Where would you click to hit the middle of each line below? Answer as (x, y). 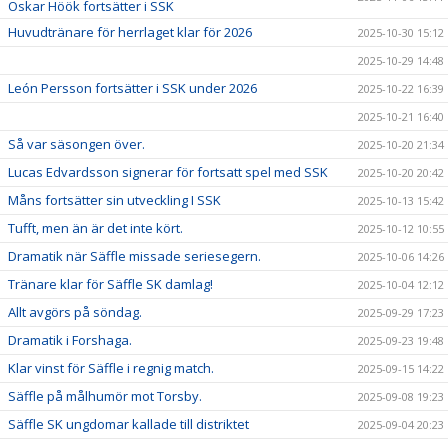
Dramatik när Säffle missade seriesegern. (134, 256)
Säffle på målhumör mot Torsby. (105, 396)
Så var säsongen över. (76, 144)
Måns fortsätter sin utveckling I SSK (114, 200)
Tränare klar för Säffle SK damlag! (110, 284)
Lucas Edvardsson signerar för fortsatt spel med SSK (168, 172)
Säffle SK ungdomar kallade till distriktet (128, 424)
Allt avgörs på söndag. (75, 312)
